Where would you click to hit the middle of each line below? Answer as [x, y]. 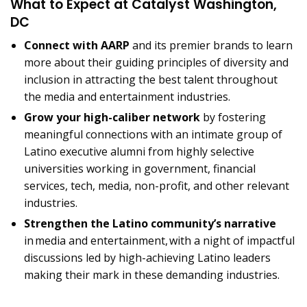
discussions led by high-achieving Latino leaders [147, 257]
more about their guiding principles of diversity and [156, 62]
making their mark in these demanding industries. [152, 274]
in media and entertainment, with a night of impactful [159, 240]
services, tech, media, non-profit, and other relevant [157, 185]
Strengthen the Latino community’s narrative [150, 223]
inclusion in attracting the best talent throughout [151, 79]
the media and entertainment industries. [127, 96]
